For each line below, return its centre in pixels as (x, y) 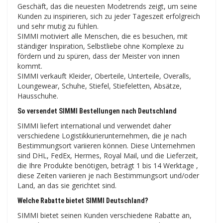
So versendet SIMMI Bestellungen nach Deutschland (97, 111)
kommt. (30, 66)
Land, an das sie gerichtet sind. (67, 186)
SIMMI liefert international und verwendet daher (94, 126)
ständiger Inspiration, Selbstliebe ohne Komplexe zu (101, 46)
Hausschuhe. (38, 96)
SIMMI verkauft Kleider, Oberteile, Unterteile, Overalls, (104, 76)
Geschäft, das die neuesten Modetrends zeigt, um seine (107, 6)
